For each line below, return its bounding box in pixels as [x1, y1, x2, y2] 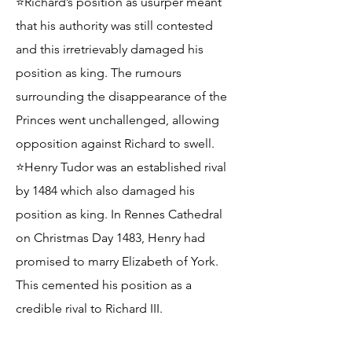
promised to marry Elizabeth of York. [16, 254, 218, 269]
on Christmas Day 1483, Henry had [16, 230, 205, 245]
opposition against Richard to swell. [16, 136, 214, 151]
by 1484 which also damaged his [16, 183, 195, 198]
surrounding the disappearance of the [16, 89, 227, 104]
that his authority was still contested [16, 18, 213, 33]
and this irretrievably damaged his [16, 42, 203, 57]
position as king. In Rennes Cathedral [16, 207, 222, 222]
